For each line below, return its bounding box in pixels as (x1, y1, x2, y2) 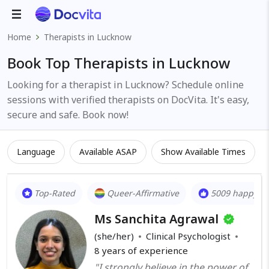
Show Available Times (161, 146, 246, 157)
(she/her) (94, 230, 134, 242)
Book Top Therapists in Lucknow (7, 53, 230, 73)
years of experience (100, 244, 188, 256)
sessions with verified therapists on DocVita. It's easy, (7, 93, 249, 106)
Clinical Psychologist (146, 230, 231, 242)
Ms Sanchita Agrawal (94, 211, 219, 227)
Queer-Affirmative (107, 187, 180, 199)
